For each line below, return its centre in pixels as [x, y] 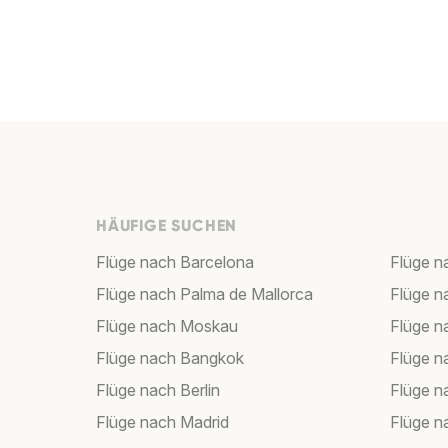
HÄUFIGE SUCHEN [167, 226]
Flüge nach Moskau [167, 326]
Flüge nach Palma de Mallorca [204, 294]
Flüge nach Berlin [158, 390]
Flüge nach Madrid [162, 422]
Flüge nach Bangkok [170, 358]
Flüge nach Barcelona [175, 262]
